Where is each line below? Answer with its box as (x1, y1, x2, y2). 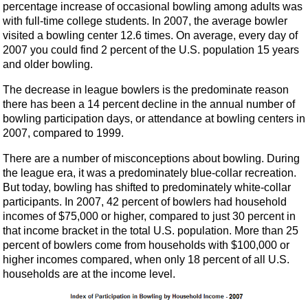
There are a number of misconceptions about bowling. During (3, 152, 300, 164)
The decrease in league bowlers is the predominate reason (3, 83, 289, 96)
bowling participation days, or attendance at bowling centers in (3, 112, 305, 124)
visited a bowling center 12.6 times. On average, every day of (3, 29, 298, 41)
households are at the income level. (3, 267, 175, 280)
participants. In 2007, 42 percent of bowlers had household (3, 195, 287, 208)
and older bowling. (3, 58, 93, 70)
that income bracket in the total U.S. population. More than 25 (3, 224, 298, 236)
